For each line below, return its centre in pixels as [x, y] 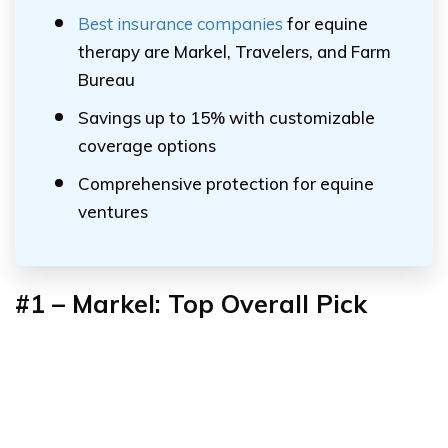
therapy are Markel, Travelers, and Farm [234, 51]
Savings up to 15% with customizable [226, 117]
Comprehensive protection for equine [226, 183]
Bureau [106, 79]
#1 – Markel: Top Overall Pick [191, 303]
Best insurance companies [180, 23]
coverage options [147, 145]
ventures [113, 211]
